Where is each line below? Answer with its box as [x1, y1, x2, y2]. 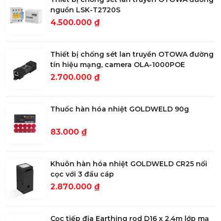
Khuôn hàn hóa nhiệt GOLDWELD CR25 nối [50, 159, 207, 169]
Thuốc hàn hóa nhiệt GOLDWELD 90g [50, 105, 189, 114]
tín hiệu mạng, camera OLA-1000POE [50, 60, 185, 70]
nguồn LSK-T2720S [50, 5, 120, 15]
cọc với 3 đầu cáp [50, 170, 114, 179]
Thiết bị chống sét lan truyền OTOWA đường [50, 50, 214, 59]
